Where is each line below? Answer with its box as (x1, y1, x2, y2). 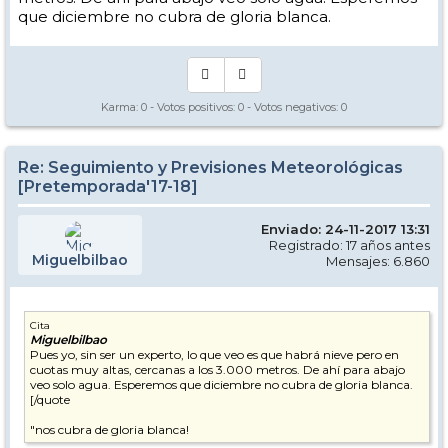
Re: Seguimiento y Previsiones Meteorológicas (18, 158, 403, 177)
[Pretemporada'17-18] (18, 177, 198, 196)
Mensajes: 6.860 (326, 253, 430, 269)
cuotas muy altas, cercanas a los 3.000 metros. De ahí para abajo (30, 362, 405, 377)
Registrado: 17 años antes (269, 237, 430, 253)
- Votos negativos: (244, 100, 341, 114)
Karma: (101, 100, 141, 114)
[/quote (30, 392, 70, 407)
